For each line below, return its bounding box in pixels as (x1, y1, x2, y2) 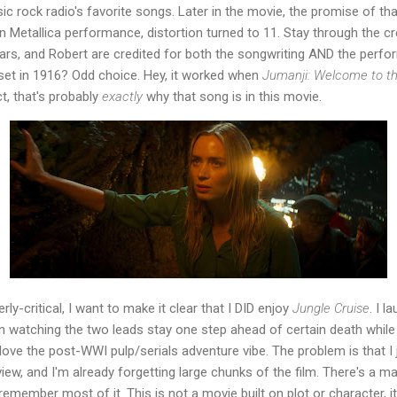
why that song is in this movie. (143, 89, 322, 105)
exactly (102, 89, 143, 105)
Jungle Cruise (292, 300, 370, 316)
